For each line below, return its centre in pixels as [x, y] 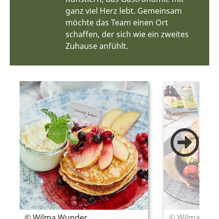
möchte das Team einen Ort [117, 22]
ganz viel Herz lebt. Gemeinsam [123, 11]
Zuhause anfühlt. [97, 46]
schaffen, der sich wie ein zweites [127, 34]
